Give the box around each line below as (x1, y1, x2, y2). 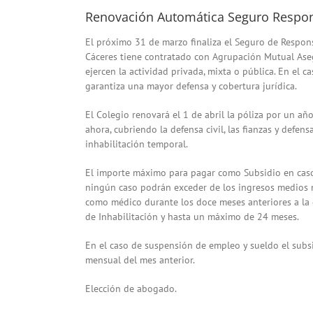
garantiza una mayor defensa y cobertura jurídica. (85, 80, 297, 93)
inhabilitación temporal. (85, 138, 188, 151)
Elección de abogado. (85, 282, 177, 296)
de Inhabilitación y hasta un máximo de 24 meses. (85, 210, 299, 224)
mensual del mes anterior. (85, 254, 195, 267)
